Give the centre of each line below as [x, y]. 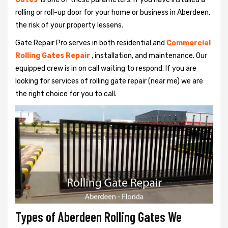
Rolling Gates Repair [53, 56]
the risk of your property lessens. [69, 25]
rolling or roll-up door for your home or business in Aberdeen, [113, 12]
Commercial [189, 43]
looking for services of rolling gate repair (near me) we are [109, 81]
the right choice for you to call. [67, 94]
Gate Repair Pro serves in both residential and [90, 43]
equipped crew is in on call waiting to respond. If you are [106, 68]
